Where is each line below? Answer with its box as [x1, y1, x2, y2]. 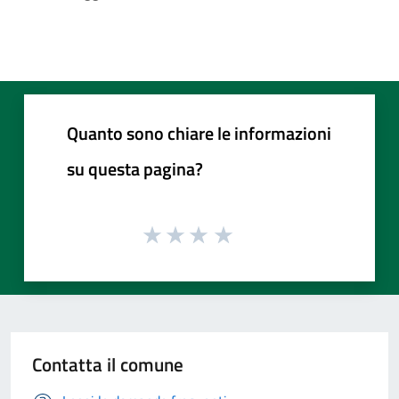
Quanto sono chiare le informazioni [67, 118, 331, 147]
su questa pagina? [67, 154, 203, 183]
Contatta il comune [32, 350, 183, 379]
